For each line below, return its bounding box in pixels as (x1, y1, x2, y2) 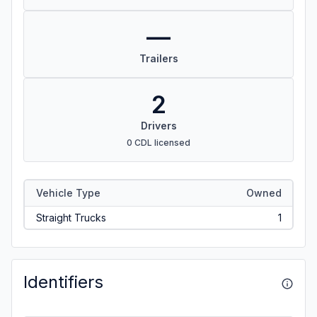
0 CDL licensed (127, 137, 190, 148)
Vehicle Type (35, 186, 100, 199)
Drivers (140, 120, 177, 132)
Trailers (139, 52, 178, 64)
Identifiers (23, 272, 103, 292)
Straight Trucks (35, 211, 106, 224)
